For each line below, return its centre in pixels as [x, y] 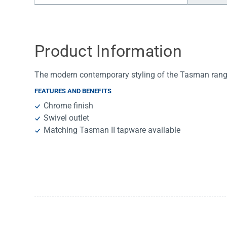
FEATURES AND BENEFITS [73, 91]
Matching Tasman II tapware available [112, 130]
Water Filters [71, 15]
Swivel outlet [67, 118]
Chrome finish [69, 106]
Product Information [108, 51]
